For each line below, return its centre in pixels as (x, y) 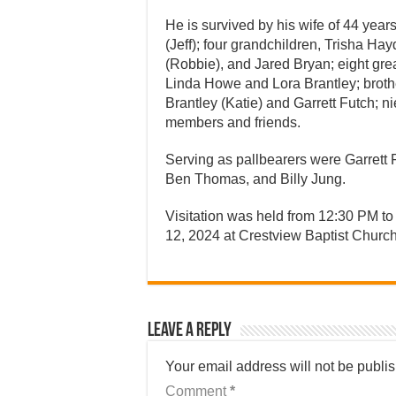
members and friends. (233, 122)
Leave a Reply (190, 331)
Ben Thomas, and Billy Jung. (255, 179)
